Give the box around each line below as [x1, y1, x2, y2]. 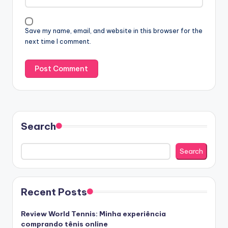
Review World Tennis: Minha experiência [21, 209, 166, 219]
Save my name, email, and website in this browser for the [25, 27, 203, 35]
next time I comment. [25, 38, 91, 46]
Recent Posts [21, 186, 87, 198]
